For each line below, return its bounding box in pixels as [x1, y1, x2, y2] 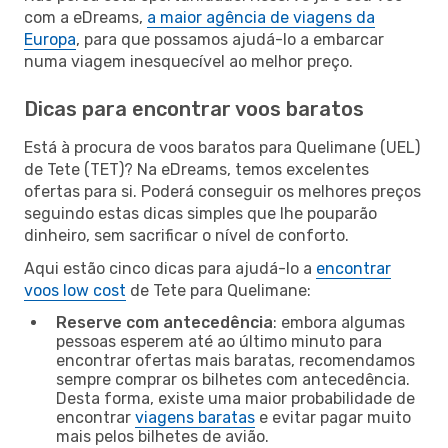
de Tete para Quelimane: [126, 280, 311, 300]
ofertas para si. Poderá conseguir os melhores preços [24, 181, 421, 201]
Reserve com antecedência [56, 312, 273, 332]
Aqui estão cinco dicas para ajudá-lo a [24, 258, 316, 278]
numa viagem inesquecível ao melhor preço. [24, 51, 353, 71]
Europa [24, 29, 76, 49]
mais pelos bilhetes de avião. [56, 426, 269, 446]
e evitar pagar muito [255, 407, 411, 427]
